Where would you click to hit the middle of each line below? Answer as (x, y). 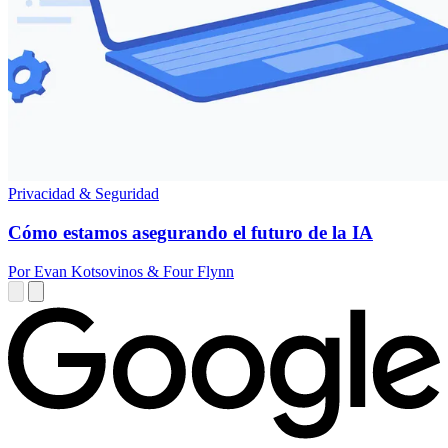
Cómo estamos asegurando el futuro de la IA (190, 233)
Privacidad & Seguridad (83, 194)
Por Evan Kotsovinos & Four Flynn (121, 271)
